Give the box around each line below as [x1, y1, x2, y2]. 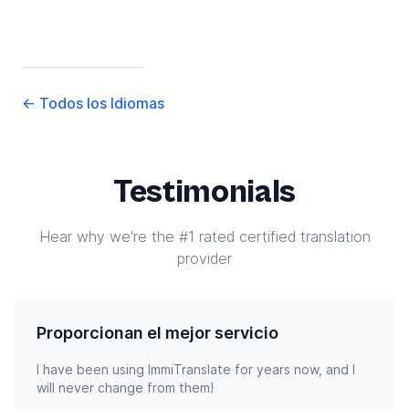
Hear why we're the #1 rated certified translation [38, 226, 371, 246]
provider [177, 248, 232, 267]
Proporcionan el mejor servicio [37, 322, 278, 342]
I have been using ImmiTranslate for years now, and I [37, 361, 355, 377]
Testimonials [113, 173, 296, 211]
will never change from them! [37, 379, 214, 395]
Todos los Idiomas [36, 93, 164, 112]
